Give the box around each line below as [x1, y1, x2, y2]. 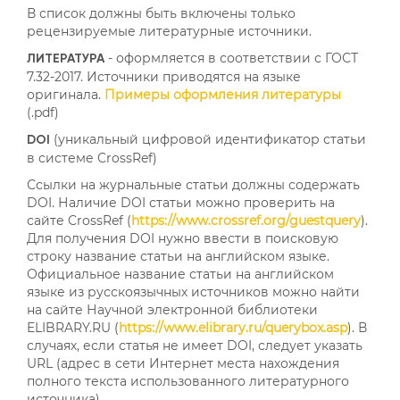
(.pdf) [27, 104, 59, 121]
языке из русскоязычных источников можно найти [27, 283, 360, 300]
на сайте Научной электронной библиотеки [27, 301, 318, 318]
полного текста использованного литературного [27, 372, 349, 389]
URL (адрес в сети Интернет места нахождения [27, 354, 339, 371]
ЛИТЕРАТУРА [27, 52, 104, 65]
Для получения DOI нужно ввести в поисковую [27, 229, 338, 246]
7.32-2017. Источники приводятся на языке [27, 68, 301, 85]
